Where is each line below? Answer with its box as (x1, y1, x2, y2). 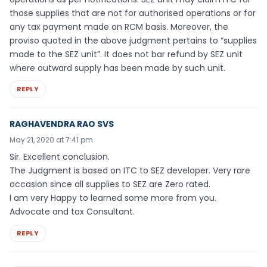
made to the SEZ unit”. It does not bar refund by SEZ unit (10, 48, 243, 60)
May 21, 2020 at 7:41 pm (10, 135, 93, 145)
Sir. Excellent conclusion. (10, 151, 110, 163)
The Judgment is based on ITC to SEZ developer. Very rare (10, 164, 250, 177)
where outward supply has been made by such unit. (10, 61, 225, 74)
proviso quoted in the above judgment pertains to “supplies (10, 34, 257, 46)
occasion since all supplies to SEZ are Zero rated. (10, 178, 210, 191)
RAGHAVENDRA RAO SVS (10, 118, 114, 131)
